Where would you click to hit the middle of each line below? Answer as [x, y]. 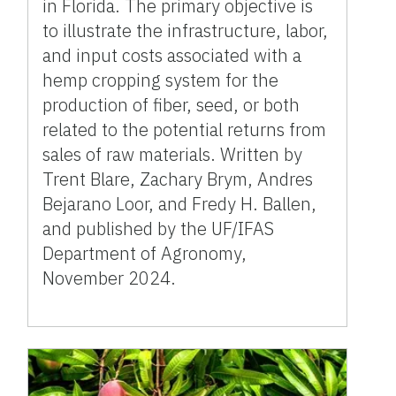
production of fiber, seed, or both [171, 104]
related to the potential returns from [185, 129]
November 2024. [110, 278]
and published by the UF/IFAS [159, 228]
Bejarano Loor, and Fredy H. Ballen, [180, 203]
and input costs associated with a [172, 55]
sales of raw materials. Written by [173, 154]
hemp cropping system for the [161, 80]
